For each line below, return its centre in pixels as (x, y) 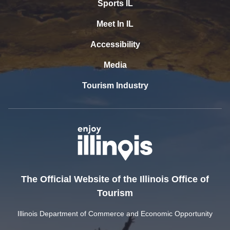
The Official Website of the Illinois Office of (115, 179)
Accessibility (115, 44)
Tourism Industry (115, 85)
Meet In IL (115, 24)
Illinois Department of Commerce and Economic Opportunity (115, 214)
